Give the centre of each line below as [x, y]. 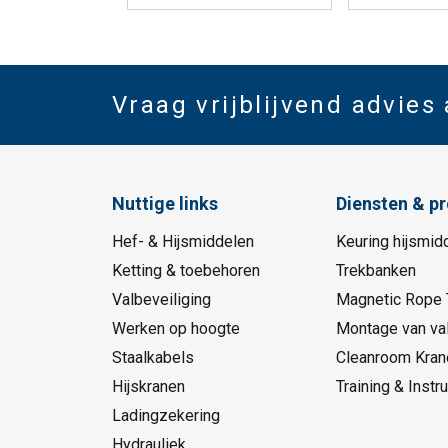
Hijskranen [148, 387]
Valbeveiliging [161, 300]
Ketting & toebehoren [186, 271]
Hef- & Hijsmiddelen [183, 242]
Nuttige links [165, 204]
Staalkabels [153, 358]
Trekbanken [375, 271]
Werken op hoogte [176, 329]
